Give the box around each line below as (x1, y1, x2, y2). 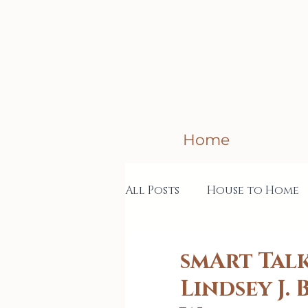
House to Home (207, 183, 299, 199)
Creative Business (153, 238, 255, 254)
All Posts (125, 183, 179, 199)
